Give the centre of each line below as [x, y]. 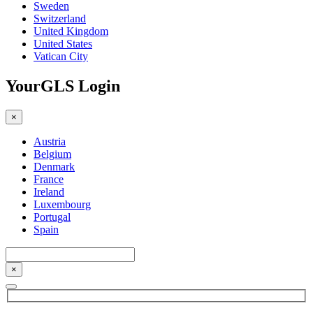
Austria [50, 141]
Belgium [52, 154]
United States [63, 43]
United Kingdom [71, 31]
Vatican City [61, 56]
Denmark [54, 166]
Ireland [49, 191]
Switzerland [60, 18]
